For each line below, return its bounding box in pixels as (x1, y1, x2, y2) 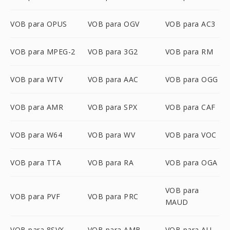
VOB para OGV (87, 19, 140, 29)
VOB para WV (87, 130, 136, 140)
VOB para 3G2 (87, 47, 138, 56)
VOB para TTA (10, 158, 61, 167)
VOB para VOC (165, 130, 217, 140)
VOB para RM (165, 47, 214, 56)
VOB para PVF (10, 191, 60, 201)
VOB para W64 (10, 130, 62, 140)
